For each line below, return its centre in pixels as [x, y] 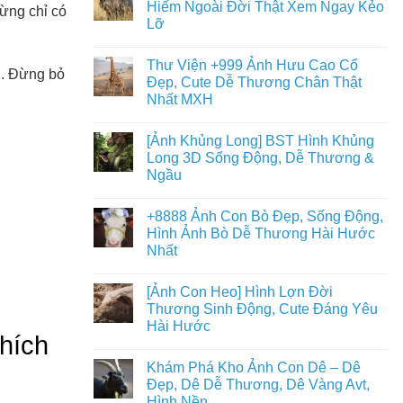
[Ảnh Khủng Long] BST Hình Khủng [260, 141]
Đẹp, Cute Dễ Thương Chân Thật [254, 82]
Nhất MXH [179, 99]
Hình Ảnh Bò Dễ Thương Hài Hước [260, 233]
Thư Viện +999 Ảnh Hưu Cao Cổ [252, 65]
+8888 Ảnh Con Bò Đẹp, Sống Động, [264, 216]
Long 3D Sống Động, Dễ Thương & [260, 158]
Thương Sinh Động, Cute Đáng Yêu [262, 309]
